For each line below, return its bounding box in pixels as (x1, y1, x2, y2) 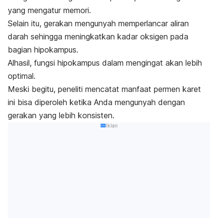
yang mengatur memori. (8, 5, 93, 15)
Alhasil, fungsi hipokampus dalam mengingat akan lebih (8, 57, 202, 68)
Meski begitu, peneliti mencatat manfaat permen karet (8, 84, 201, 94)
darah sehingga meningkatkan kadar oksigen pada (8, 31, 188, 41)
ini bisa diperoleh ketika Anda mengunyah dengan (8, 97, 185, 107)
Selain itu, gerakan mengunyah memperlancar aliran (8, 18, 189, 28)
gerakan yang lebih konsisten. (8, 110, 114, 120)
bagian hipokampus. (8, 44, 78, 54)
